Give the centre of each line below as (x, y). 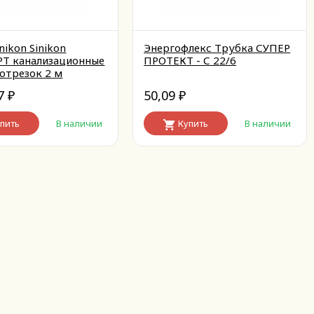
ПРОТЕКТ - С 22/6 (190, 60)
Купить (193, 123)
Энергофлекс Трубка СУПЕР (217, 48)
